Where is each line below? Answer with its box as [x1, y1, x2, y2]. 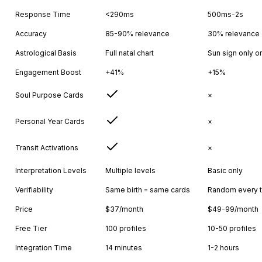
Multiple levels [105, 166, 156, 175]
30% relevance [208, 29, 260, 38]
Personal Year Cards [15, 116, 85, 126]
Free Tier [15, 223, 47, 233]
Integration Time [15, 243, 72, 252]
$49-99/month [208, 204, 258, 213]
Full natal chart [105, 48, 154, 57]
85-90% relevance [105, 29, 170, 38]
